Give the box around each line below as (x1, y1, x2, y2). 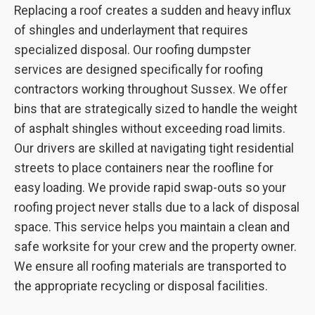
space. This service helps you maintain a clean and (14, 220, 290, 234)
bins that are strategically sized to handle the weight (14, 102, 297, 116)
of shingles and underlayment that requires (14, 23, 248, 37)
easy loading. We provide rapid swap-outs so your (14, 181, 286, 195)
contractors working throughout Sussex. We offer (14, 82, 288, 96)
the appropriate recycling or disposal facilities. (14, 279, 268, 293)
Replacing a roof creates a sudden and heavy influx (14, 4, 291, 18)
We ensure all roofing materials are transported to (14, 259, 286, 274)
